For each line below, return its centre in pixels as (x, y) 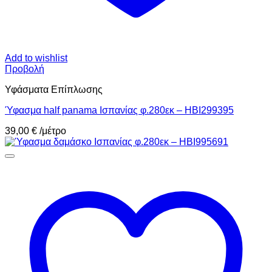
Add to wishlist (36, 58)
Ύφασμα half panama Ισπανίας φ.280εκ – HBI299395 (119, 110)
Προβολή (25, 69)
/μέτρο (53, 131)
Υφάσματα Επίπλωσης (54, 90)
